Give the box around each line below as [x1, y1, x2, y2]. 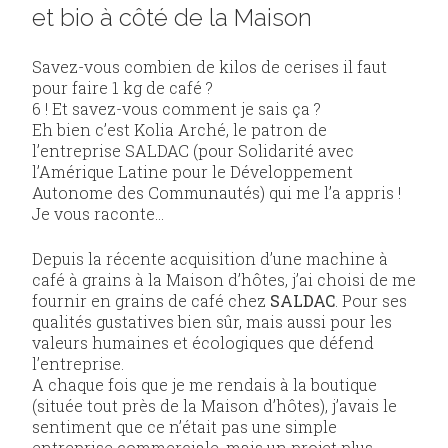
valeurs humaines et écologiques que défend [32, 332, 374, 354]
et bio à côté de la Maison [32, 3, 312, 33]
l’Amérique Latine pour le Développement [32, 161, 353, 183]
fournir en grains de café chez [32, 290, 270, 312]
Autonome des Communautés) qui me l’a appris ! [32, 182, 401, 204]
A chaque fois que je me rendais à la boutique [32, 374, 377, 396]
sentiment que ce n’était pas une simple [32, 416, 337, 438]
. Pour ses [335, 290, 407, 312]
